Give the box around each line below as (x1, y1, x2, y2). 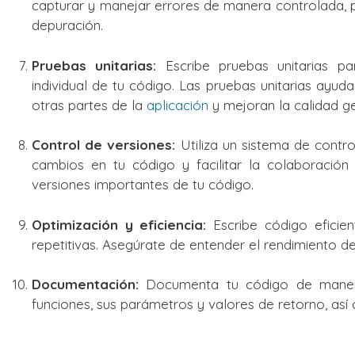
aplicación (147, 96, 208, 113)
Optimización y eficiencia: (32, 216, 207, 233)
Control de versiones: (32, 136, 176, 154)
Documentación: (32, 276, 139, 293)
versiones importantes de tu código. (32, 176, 254, 193)
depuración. (32, 17, 103, 34)
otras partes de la (32, 96, 147, 113)
